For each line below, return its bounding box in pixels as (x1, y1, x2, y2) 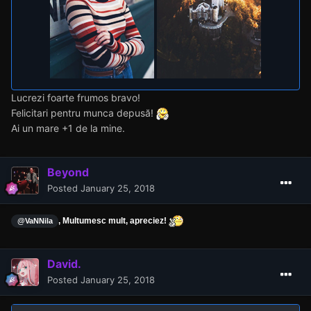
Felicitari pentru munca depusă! (11, 106, 156, 119)
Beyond (47, 165, 89, 179)
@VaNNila (17, 216, 53, 225)
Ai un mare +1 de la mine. (11, 121, 125, 134)
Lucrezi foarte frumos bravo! (11, 91, 140, 103)
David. (47, 256, 81, 271)
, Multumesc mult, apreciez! (58, 215, 169, 226)
